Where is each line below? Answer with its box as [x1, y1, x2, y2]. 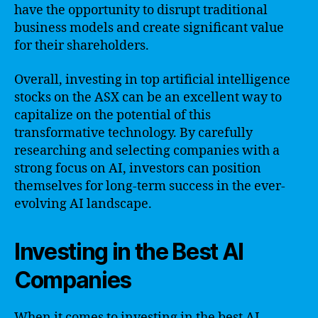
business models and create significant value [14, 20, 284, 36]
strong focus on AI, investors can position [14, 160, 261, 177]
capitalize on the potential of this [14, 106, 211, 124]
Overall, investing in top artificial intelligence [14, 71, 290, 88]
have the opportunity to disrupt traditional [14, 2, 268, 18]
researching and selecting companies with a [14, 142, 280, 159]
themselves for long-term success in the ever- [14, 177, 285, 194]
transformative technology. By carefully [14, 124, 253, 141]
